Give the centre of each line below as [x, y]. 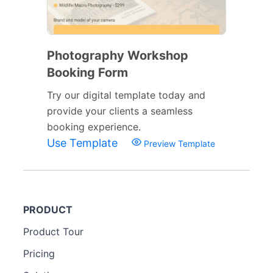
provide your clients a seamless [120, 111]
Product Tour [53, 231]
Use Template [84, 143]
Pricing [39, 253]
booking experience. [94, 126]
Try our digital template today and [126, 95]
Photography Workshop [118, 55]
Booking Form [87, 72]
